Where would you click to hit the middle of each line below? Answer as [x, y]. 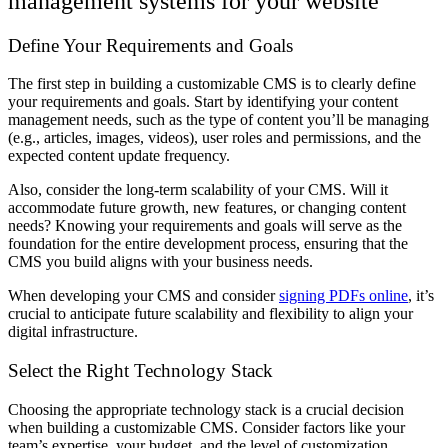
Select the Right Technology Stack [140, 371]
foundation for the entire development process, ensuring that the [208, 244]
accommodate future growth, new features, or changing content [207, 208]
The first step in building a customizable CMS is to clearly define [212, 84]
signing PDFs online [343, 296]
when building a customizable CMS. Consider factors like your [206, 427]
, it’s [421, 296]
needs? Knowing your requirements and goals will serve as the [205, 226]
